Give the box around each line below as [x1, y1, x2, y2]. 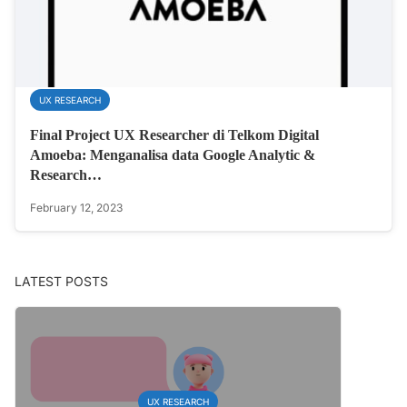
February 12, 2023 [30, 201, 123, 215]
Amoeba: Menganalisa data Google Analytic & [30, 147, 315, 164]
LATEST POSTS [15, 273, 108, 290]
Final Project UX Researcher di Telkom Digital [30, 127, 319, 144]
